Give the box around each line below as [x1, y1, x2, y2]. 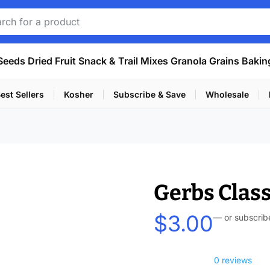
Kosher [64, 89, 93, 99]
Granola [170, 55, 207, 67]
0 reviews [214, 255, 253, 266]
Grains [209, 55, 239, 67]
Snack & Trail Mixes [78, 55, 168, 67]
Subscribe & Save [113, 89, 186, 99]
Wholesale [206, 89, 249, 99]
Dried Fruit [27, 55, 76, 67]
